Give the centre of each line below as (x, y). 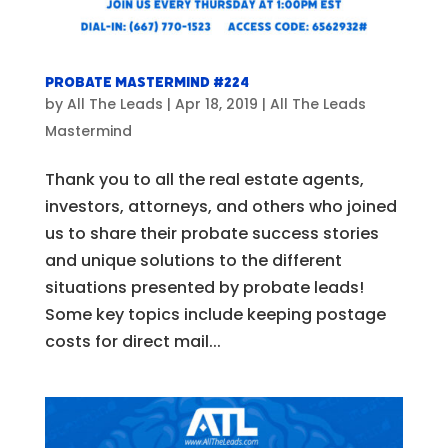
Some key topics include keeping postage (215, 315)
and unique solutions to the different (193, 261)
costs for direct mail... (132, 342)
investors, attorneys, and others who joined (220, 207)
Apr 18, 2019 (216, 104)
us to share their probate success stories (211, 234)
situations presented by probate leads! (204, 288)
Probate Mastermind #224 (146, 83)
